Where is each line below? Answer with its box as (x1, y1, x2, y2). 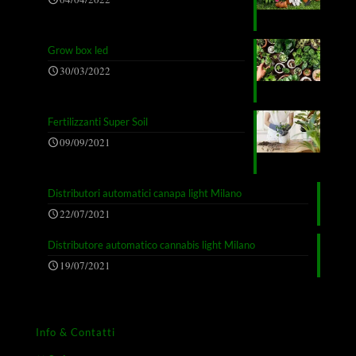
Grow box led (48, 44, 108, 57)
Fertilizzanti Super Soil (48, 115, 148, 129)
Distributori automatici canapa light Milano (48, 187, 242, 200)
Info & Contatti (36, 326, 115, 339)
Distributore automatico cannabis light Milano (48, 238, 255, 252)
